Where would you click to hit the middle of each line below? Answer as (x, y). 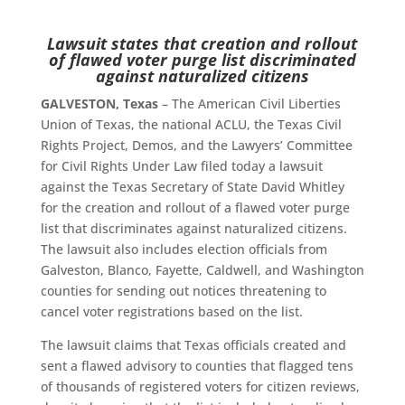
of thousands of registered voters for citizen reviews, (200, 386)
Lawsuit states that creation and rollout (202, 43)
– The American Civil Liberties (249, 104)
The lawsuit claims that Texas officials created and (193, 345)
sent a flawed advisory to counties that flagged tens (197, 366)
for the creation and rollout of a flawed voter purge (195, 207)
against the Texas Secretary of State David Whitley (192, 187)
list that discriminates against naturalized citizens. (193, 228)
